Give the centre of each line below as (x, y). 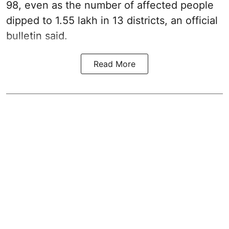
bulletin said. (37, 36)
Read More (114, 64)
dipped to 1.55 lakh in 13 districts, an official (112, 21)
